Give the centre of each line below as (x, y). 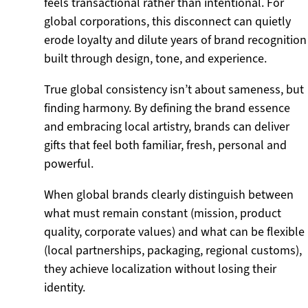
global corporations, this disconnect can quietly (167, 21)
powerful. (69, 164)
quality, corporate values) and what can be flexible (174, 232)
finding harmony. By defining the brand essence (167, 108)
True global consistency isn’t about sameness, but (174, 89)
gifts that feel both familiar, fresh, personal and (165, 145)
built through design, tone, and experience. (155, 58)
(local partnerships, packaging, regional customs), (173, 250)
